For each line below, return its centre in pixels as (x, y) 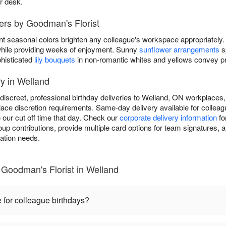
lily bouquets (55, 60)
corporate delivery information (168, 118)
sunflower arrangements (179, 49)
